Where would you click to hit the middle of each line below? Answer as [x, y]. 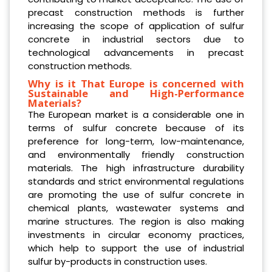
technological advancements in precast [136, 53]
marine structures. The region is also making [136, 222]
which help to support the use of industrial [136, 248]
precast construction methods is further [136, 13]
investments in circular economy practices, [136, 235]
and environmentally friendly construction [136, 155]
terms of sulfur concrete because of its [136, 128]
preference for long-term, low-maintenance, [136, 141]
